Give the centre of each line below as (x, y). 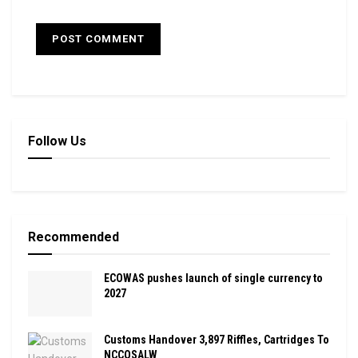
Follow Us (57, 141)
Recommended (74, 237)
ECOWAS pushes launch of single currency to (213, 278)
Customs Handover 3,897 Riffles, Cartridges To (217, 339)
